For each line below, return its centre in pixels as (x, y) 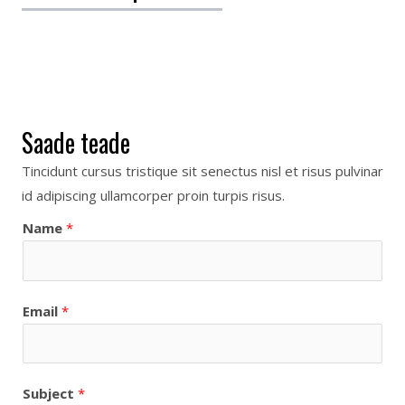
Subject (50, 394)
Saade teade (76, 143)
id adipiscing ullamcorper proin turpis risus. (153, 196)
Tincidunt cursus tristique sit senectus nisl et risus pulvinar (202, 171)
